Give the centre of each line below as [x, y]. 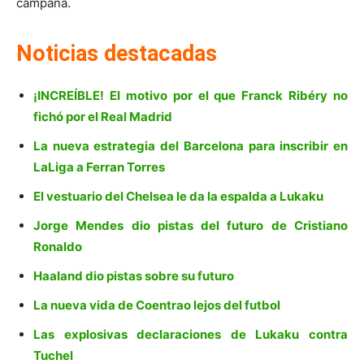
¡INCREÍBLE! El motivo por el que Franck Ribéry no [191, 95]
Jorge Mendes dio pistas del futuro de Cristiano [191, 225]
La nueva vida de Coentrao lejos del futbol [157, 305]
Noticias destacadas [117, 53]
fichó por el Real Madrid [103, 116]
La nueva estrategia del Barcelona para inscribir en [191, 145]
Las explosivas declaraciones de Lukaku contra [191, 334]
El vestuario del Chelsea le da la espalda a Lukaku [178, 196]
